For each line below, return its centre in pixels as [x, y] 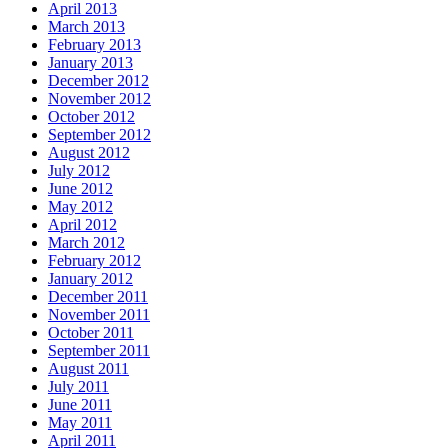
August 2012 [89, 153]
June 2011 [80, 405]
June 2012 [80, 189]
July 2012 [79, 171]
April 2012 [82, 225]
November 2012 [99, 99]
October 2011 [91, 333]
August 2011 [88, 369]
